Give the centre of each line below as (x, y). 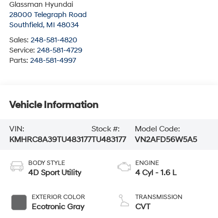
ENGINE (147, 163)
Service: (23, 51)
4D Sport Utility (54, 173)
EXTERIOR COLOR (58, 197)
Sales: (20, 40)
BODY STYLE (46, 163)
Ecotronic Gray (58, 207)
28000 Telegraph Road (48, 15)
